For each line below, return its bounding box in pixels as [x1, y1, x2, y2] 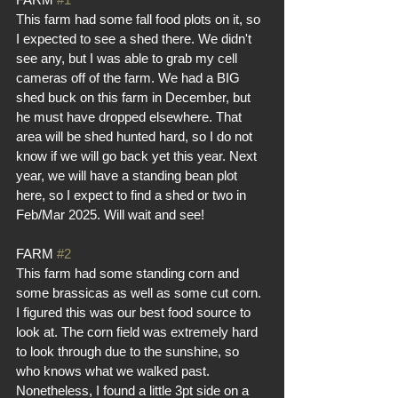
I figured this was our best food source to [16, 305, 254, 320]
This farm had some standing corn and [16, 266, 243, 281]
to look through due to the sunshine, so [16, 344, 243, 359]
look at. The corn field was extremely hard [16, 324, 261, 339]
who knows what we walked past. [16, 363, 213, 378]
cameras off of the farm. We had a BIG [16, 70, 243, 85]
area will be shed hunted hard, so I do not [16, 129, 256, 144]
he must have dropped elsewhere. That [16, 109, 245, 124]
